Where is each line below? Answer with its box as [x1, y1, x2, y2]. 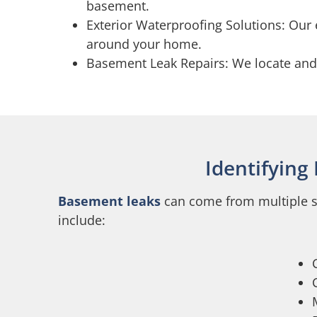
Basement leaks [58, 192, 161, 209]
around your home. [86, 35, 202, 52]
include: [58, 211, 105, 229]
